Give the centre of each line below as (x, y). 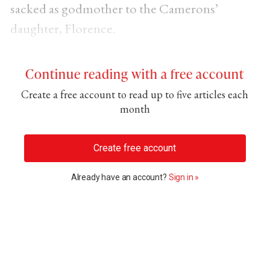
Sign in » (184, 177)
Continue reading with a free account (135, 73)
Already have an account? (120, 177)
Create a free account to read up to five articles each (135, 94)
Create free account (135, 148)
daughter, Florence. (63, 28)
